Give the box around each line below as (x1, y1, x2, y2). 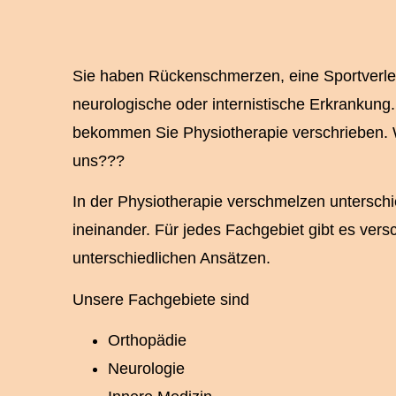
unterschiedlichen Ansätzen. (72, 249, 270, 268)
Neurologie (108, 360, 185, 378)
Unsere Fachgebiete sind (72, 290, 249, 308)
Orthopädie (108, 331, 187, 350)
